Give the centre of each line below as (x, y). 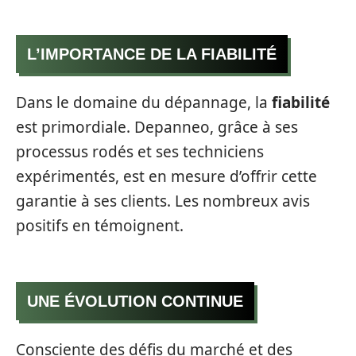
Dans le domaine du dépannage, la (144, 103)
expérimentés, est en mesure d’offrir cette (166, 177)
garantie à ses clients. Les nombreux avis (163, 201)
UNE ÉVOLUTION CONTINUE (135, 301)
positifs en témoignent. (100, 226)
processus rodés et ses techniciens (140, 152)
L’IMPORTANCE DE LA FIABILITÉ (152, 54)
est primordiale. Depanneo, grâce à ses (157, 128)
